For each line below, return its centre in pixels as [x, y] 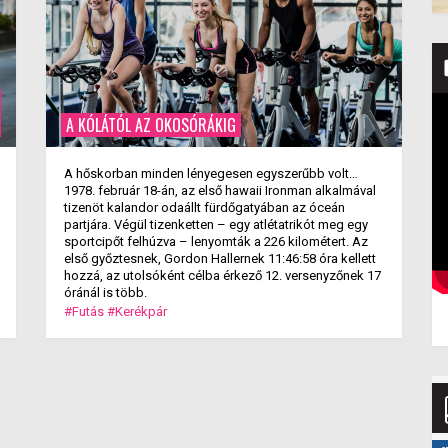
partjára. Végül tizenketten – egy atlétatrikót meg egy [215, 224]
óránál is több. [105, 292]
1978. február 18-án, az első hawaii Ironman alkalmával [219, 190]
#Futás [83, 311]
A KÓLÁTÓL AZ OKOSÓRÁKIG [150, 125]
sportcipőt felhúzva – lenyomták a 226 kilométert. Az [215, 241]
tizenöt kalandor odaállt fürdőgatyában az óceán [204, 207]
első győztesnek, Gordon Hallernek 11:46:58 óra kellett [219, 258]
